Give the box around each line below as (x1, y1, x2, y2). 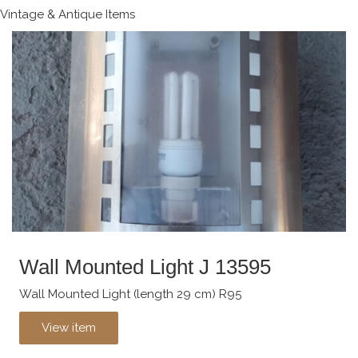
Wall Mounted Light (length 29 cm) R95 (19, 287, 241, 302)
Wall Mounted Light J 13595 (19, 254, 271, 279)
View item (42, 320, 96, 335)
